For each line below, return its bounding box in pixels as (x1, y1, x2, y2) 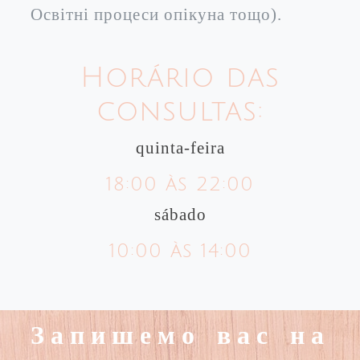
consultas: (96, 96, 264, 127)
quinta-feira (135, 138, 225, 157)
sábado (153, 205, 207, 223)
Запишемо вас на (30, 321, 330, 350)
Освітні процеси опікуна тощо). (31, 5, 282, 23)
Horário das (80, 63, 280, 93)
